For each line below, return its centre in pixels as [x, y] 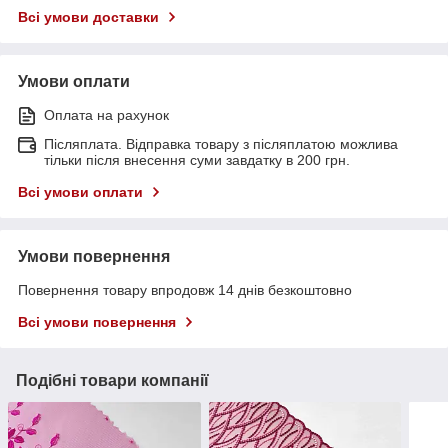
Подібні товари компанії [112, 380]
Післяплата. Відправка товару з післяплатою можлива [221, 143]
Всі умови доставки [88, 16]
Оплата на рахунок [106, 114]
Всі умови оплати [80, 191]
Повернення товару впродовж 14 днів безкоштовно [185, 289]
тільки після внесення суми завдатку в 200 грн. [197, 159]
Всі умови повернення [97, 321]
